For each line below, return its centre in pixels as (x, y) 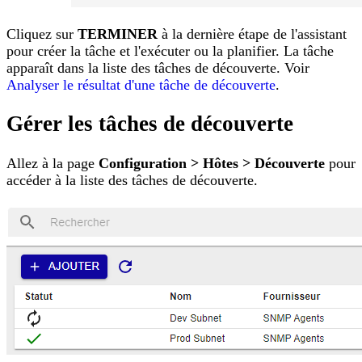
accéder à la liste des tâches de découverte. (132, 180)
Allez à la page (53, 163)
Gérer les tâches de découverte (150, 124)
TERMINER (118, 34)
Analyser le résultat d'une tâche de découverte (141, 84)
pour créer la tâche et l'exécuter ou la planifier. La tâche (170, 51)
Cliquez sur (42, 34)
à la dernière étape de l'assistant (252, 34)
